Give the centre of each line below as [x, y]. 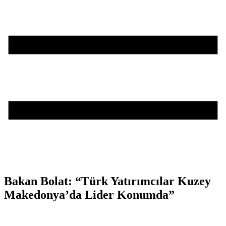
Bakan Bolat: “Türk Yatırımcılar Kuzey [107, 181]
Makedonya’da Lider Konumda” [89, 195]
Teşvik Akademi [30, 218]
